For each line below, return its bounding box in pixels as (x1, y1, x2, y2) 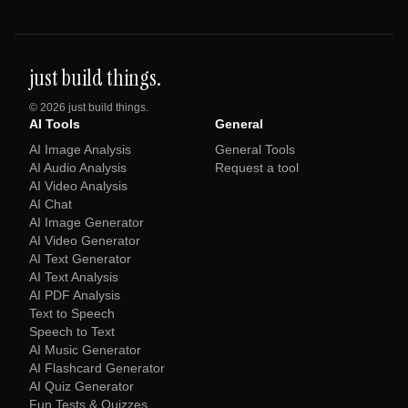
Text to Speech (29, 306, 115, 321)
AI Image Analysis (29, 142, 131, 157)
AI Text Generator (29, 251, 131, 266)
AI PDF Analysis (29, 288, 120, 302)
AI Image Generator (29, 215, 144, 229)
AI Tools (29, 117, 80, 131)
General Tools (215, 142, 295, 157)
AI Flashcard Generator (29, 361, 165, 375)
